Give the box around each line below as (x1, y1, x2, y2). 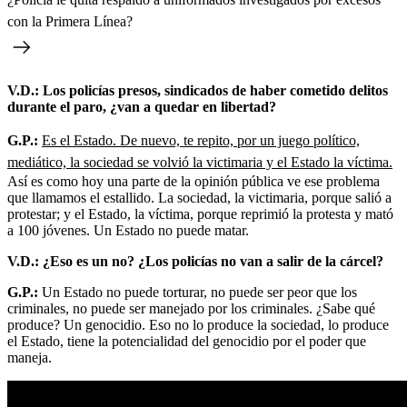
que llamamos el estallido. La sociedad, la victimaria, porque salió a (7, 189, 392, 205)
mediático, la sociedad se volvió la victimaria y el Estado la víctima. (7, 154, 392, 170)
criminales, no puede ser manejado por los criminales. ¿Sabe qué (7, 300, 375, 316)
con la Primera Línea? (7, 13, 133, 29)
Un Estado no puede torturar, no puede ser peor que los (42, 283, 357, 300)
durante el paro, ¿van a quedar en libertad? (7, 98, 276, 114)
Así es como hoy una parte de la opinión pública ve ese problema (7, 173, 380, 189)
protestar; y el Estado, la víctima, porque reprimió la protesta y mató (7, 205, 393, 222)
